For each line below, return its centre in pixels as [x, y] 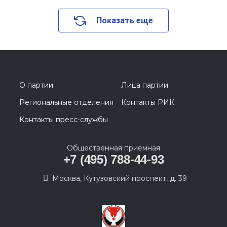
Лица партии [145, 85]
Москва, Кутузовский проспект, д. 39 [120, 178]
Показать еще [125, 21]
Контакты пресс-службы [64, 120]
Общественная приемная [113, 148]
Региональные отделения [66, 102]
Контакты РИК [148, 102]
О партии [36, 85]
